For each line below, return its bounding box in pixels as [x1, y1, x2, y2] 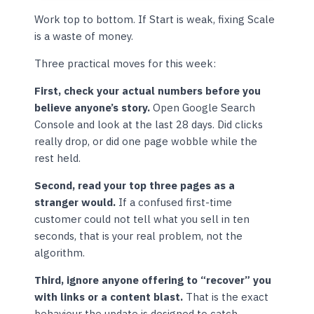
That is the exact [183, 289, 269, 303]
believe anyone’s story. [34, 100, 151, 114]
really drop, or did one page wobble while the [34, 134, 258, 148]
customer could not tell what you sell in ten [34, 212, 250, 226]
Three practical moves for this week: [34, 56, 217, 70]
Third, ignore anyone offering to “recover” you [34, 273, 272, 287]
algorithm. [34, 245, 86, 259]
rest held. [34, 151, 81, 165]
